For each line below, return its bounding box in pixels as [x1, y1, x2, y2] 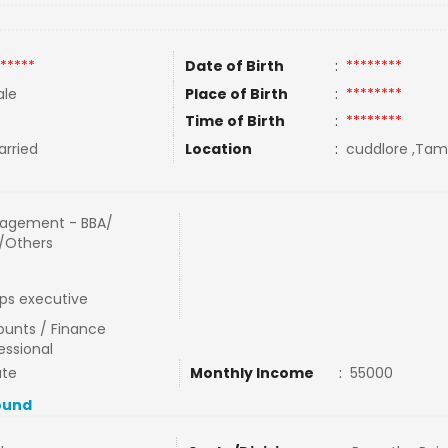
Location [184, 139, 252, 159]
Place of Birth [184, 84, 288, 104]
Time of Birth [184, 111, 285, 131]
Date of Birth [184, 56, 284, 76]
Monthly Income [189, 363, 314, 383]
